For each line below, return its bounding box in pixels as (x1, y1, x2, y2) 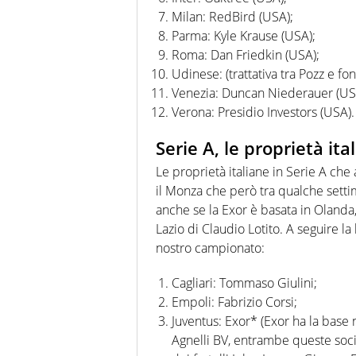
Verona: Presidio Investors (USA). (172, 103, 354, 121)
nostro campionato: (156, 239, 265, 257)
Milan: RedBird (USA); (172, 7, 293, 25)
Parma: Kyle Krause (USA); (172, 26, 315, 44)
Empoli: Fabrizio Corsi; (172, 293, 297, 311)
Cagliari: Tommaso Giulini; (172, 274, 317, 292)
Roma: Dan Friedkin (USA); (172, 45, 319, 64)
